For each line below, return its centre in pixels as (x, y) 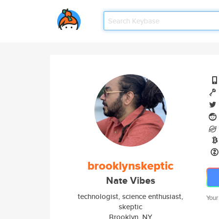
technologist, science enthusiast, (131, 196)
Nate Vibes (131, 181)
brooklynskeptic (131, 166)
